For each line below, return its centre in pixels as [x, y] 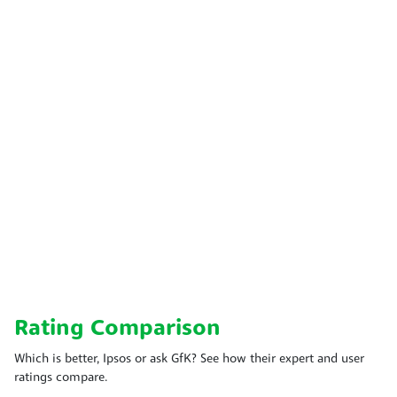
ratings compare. [61, 378]
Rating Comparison [117, 329]
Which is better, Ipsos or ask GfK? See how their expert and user [189, 359]
